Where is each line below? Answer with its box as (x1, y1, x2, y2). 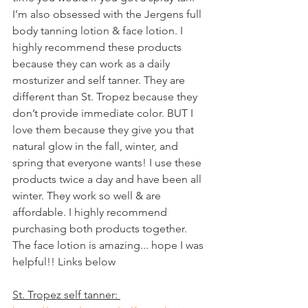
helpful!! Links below (12, 255, 118, 268)
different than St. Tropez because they (12, 90, 200, 103)
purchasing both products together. (12, 222, 190, 235)
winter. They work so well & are (12, 189, 164, 202)
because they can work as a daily (12, 57, 173, 70)
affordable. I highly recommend (12, 206, 170, 219)
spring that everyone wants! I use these (12, 156, 204, 169)
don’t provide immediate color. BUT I (12, 107, 196, 120)
